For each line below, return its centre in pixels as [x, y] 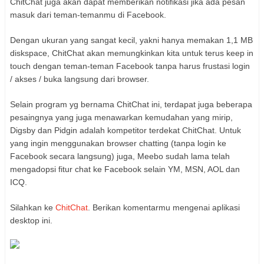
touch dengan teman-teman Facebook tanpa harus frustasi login [130, 66]
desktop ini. [31, 220]
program [51, 104]
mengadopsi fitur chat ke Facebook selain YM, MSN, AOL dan [125, 169]
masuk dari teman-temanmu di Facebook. [88, 14]
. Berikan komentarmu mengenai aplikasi [164, 207]
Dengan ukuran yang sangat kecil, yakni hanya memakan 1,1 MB [131, 40]
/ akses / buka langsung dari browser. [80, 79]
